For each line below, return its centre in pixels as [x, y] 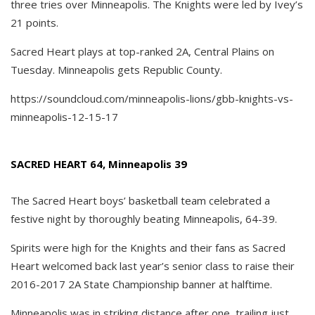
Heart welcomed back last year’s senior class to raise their [153, 266]
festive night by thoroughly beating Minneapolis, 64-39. [144, 219]
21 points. [34, 23]
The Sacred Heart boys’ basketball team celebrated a [140, 201]
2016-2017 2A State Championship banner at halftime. [141, 284]
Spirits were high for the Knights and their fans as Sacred [148, 248]
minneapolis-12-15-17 [64, 117]
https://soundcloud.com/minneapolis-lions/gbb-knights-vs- [152, 99]
